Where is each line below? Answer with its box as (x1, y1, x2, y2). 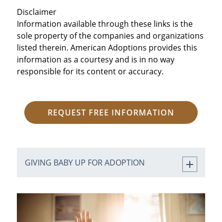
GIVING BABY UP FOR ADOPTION (24, 157, 145, 168)
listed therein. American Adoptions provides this (16, 42, 197, 54)
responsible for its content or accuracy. (16, 66, 164, 77)
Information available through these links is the (16, 18, 193, 30)
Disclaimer (16, 6, 56, 18)
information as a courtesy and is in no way (16, 54, 174, 65)
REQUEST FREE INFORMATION (48, 107, 174, 118)
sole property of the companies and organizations (16, 30, 204, 42)
